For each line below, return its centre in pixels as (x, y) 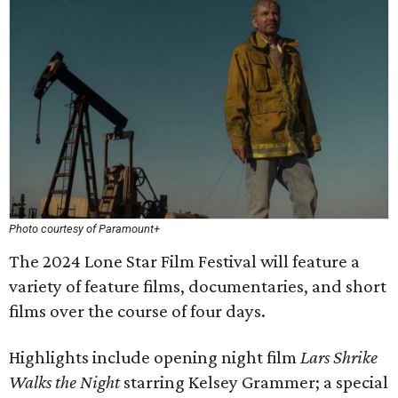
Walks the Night (64, 382)
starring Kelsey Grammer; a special (254, 382)
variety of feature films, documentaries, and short (198, 286)
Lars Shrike (339, 357)
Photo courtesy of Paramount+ (84, 229)
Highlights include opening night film (155, 357)
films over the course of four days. (137, 311)
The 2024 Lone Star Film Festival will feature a (184, 261)
